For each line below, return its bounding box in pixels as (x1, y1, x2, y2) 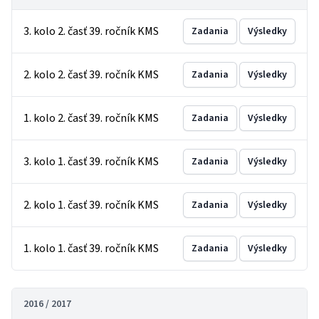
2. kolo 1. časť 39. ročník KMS (23, 197, 159, 213)
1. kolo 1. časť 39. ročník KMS (23, 241, 159, 256)
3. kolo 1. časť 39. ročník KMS (23, 154, 159, 169)
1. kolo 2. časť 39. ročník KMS (23, 110, 159, 126)
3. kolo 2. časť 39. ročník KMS (23, 23, 159, 39)
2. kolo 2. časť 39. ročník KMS (23, 67, 159, 83)
